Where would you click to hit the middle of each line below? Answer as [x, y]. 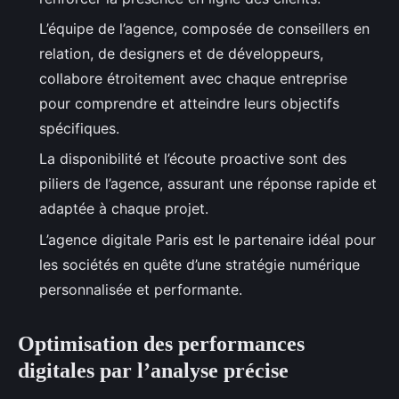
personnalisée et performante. [141, 289]
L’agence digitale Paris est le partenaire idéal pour [208, 239]
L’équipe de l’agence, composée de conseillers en [204, 28]
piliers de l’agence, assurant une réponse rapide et [208, 184]
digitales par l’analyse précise [153, 370]
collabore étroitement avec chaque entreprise [193, 78]
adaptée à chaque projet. [126, 209]
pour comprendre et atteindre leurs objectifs [189, 103]
